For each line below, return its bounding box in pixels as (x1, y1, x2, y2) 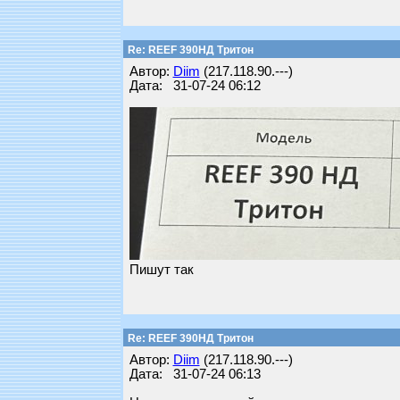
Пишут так (129, 262, 194, 277)
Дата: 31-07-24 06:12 (129, 79, 261, 93)
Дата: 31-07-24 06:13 (129, 367, 261, 381)
